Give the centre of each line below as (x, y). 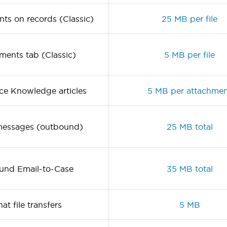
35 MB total (190, 168)
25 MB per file (190, 18)
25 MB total (190, 126)
